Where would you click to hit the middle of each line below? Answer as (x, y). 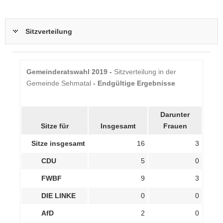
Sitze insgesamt (58, 143)
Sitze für (55, 126)
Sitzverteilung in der (145, 72)
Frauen (175, 126)
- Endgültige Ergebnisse (134, 83)
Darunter (175, 114)
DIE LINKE (58, 196)
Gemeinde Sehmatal (60, 83)
